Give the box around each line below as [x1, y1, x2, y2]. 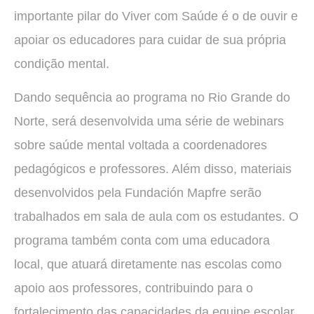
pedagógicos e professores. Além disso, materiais [14, 162, 292, 177]
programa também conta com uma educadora [14, 233, 270, 248]
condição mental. [14, 56, 109, 71]
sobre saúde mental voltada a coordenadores [14, 138, 267, 153]
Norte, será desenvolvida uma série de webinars [14, 114, 284, 129]
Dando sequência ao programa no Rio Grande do [14, 90, 290, 105]
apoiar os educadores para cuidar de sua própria [14, 32, 286, 47]
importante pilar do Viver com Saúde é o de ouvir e [14, 8, 298, 23]
